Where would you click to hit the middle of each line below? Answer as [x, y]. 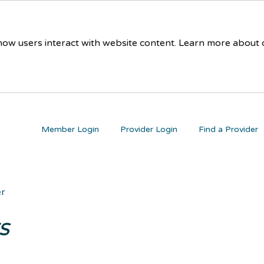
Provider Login [149, 130]
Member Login [70, 130]
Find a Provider [228, 130]
